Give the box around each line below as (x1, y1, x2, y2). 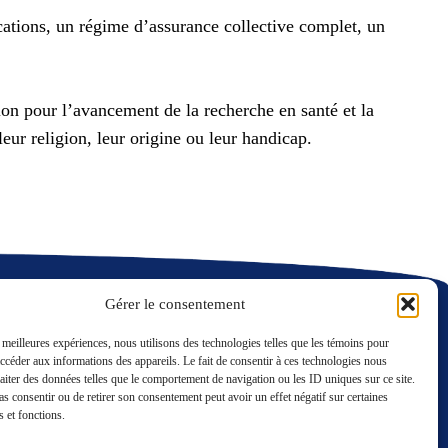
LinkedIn (315, 380, 372, 395)
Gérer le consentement (104, 295, 245, 312)
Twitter (379, 380, 422, 395)
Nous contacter (105, 395, 220, 415)
